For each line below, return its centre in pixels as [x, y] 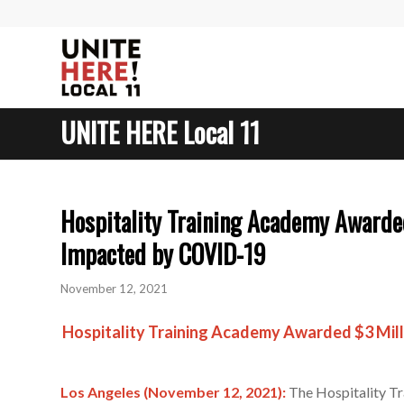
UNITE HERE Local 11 [160, 132]
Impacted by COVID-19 [163, 254]
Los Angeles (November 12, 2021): [173, 392]
